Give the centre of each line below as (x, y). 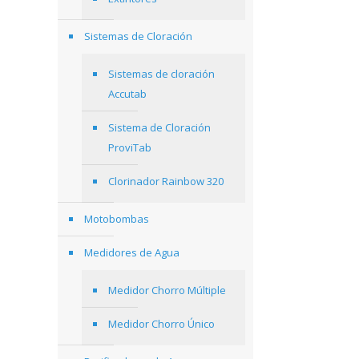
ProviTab (130, 147)
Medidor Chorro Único (161, 324)
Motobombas (117, 219)
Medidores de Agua (132, 252)
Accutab (127, 94)
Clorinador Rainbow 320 (166, 181)
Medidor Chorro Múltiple (167, 290)
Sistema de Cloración (159, 127)
